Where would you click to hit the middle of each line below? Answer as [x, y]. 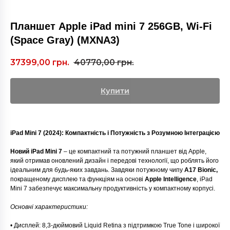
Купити [115, 91]
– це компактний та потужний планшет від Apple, [135, 152]
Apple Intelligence [170, 179]
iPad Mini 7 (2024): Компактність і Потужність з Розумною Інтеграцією [115, 133]
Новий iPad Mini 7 [37, 152]
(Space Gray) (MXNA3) [65, 40]
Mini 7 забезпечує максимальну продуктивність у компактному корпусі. [113, 189]
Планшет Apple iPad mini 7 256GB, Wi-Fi [111, 26]
